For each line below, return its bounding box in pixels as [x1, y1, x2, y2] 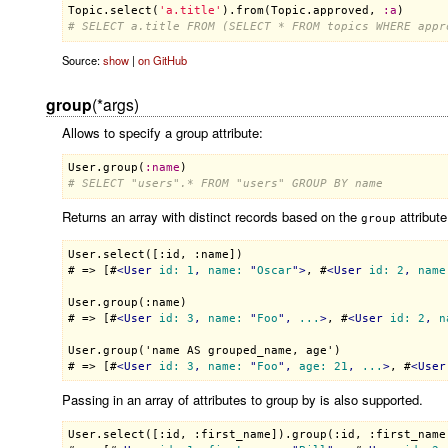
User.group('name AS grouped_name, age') [67, 343, 341, 357]
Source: [61, 52, 103, 69]
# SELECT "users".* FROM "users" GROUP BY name [67, 177, 383, 191]
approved [312, 4, 369, 18]
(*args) [91, 92, 139, 115]
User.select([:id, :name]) [67, 247, 243, 261]
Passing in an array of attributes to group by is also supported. [61, 389, 423, 409]
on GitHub [137, 52, 187, 69]
